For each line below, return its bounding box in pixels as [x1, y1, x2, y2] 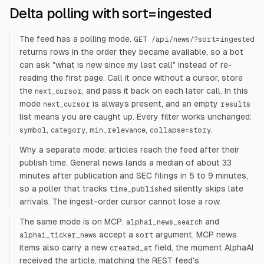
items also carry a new [19, 243, 107, 252]
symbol [19, 126, 47, 134]
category [51, 126, 85, 134]
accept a [97, 230, 133, 239]
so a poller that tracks [19, 184, 107, 193]
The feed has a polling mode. [19, 34, 131, 44]
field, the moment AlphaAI [152, 243, 253, 252]
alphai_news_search [126, 218, 203, 226]
